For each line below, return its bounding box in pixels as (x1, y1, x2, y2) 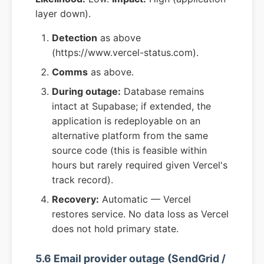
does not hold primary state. (52, 223, 179, 235)
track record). (52, 174, 113, 186)
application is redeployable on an (52, 115, 200, 127)
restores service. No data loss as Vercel (52, 208, 229, 220)
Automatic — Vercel (99, 193, 191, 206)
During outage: (52, 85, 121, 98)
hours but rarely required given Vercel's (52, 159, 227, 171)
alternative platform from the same (52, 130, 208, 142)
